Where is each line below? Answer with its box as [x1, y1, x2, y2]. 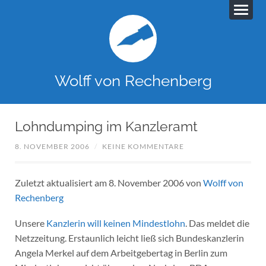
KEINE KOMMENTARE [102, 142, 184, 151]
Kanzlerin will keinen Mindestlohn [46, 217, 185, 229]
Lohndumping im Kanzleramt [14, 118, 198, 134]
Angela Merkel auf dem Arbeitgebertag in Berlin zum [14, 246, 227, 258]
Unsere [14, 217, 46, 229]
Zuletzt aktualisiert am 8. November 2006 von [14, 177, 203, 189]
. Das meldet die [185, 217, 249, 229]
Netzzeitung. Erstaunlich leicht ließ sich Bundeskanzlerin [14, 232, 244, 243]
